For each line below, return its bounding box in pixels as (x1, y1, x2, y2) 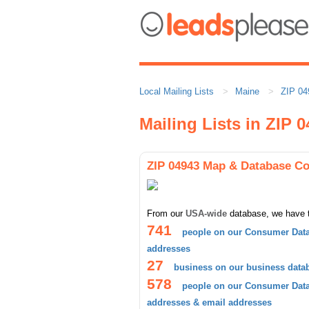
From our (147, 208, 186, 219)
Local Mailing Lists (139, 86, 214, 97)
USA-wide (186, 208, 227, 219)
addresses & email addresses (147, 297, 272, 308)
